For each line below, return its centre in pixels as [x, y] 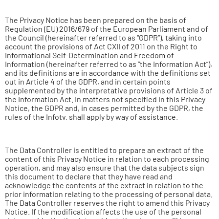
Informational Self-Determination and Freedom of [89, 55]
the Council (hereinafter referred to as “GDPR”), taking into [103, 37]
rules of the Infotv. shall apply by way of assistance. [91, 117]
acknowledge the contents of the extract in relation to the [104, 185]
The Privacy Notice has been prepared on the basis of [96, 20]
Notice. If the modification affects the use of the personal [103, 211]
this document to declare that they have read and [89, 176]
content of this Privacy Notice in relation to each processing [107, 159]
